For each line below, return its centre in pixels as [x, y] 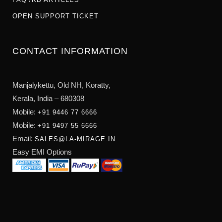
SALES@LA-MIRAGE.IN [75, 139]
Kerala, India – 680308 [48, 98]
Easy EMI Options [42, 152]
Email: [24, 139]
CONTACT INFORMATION [70, 51]
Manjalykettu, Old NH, [49, 85]
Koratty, [98, 85]
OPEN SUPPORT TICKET [55, 16]
